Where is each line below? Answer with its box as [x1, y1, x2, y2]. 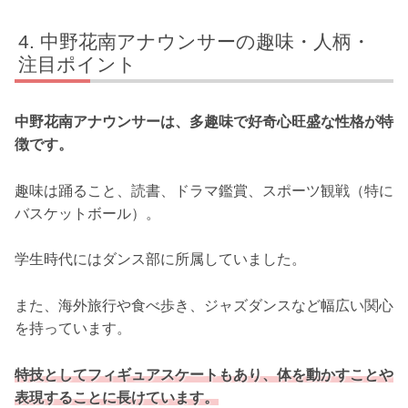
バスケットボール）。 [15, 205, 160, 221]
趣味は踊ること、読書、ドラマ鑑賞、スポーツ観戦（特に [15, 182, 393, 199]
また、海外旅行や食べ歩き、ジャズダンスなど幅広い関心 [15, 298, 393, 314]
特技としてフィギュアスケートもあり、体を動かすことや [15, 366, 393, 382]
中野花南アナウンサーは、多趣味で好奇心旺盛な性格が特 [15, 114, 393, 130]
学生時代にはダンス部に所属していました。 [15, 251, 306, 268]
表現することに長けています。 [15, 389, 219, 405]
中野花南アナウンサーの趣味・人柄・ [40, 31, 372, 53]
